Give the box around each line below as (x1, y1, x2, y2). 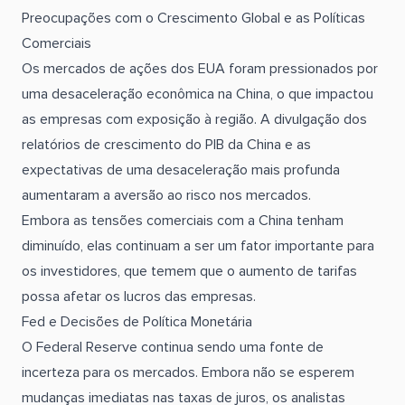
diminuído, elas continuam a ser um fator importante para (22, 239, 374, 253)
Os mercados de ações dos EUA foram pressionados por (22, 61, 378, 76)
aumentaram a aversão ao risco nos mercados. (22, 188, 311, 202)
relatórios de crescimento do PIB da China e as (22, 137, 311, 152)
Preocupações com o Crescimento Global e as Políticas (22, 11, 365, 25)
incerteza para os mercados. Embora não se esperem (22, 365, 354, 380)
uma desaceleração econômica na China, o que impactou (22, 87, 373, 101)
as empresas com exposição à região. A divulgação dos (22, 112, 367, 127)
